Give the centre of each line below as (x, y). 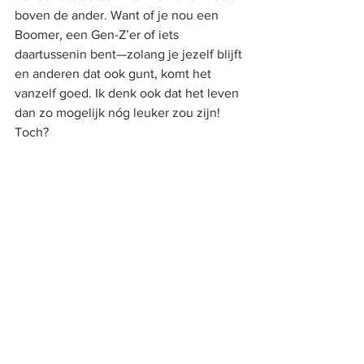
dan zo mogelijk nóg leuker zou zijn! (119, 113)
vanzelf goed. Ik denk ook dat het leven (128, 93)
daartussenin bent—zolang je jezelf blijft (130, 54)
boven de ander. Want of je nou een (118, 15)
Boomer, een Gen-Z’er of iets (98, 35)
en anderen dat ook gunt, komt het (115, 74)
